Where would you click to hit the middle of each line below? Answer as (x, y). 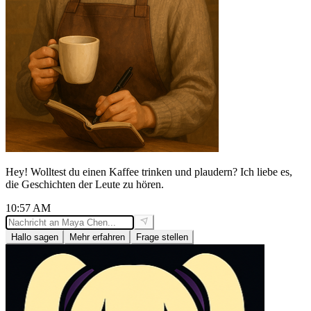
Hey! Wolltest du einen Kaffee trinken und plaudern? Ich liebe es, (149, 172)
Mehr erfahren (97, 237)
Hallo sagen (35, 237)
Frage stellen (162, 237)
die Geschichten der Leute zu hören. (85, 185)
